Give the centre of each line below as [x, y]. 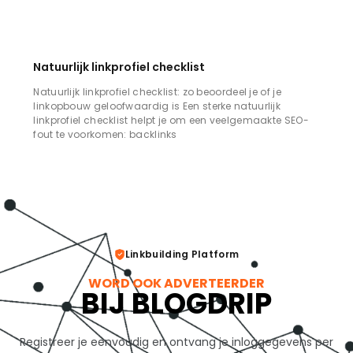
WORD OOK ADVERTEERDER [176, 283]
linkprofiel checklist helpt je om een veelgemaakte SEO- [171, 120]
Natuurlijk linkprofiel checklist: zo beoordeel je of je [157, 91]
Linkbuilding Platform [182, 254]
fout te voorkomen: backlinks [105, 134]
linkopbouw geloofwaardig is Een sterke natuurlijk [157, 106]
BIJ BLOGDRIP [176, 303]
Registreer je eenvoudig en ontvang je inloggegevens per [176, 342]
